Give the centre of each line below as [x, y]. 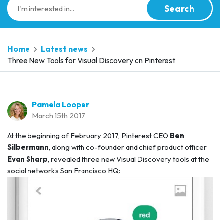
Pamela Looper [61, 104]
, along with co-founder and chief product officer [128, 147]
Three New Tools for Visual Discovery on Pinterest [91, 60]
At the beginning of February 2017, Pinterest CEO [89, 135]
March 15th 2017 [59, 116]
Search [179, 8]
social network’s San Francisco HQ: [64, 171]
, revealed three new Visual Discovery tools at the [128, 159]
